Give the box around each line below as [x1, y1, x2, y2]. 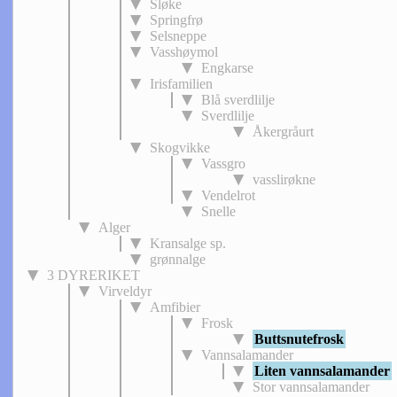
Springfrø [150, 12, 203, 27]
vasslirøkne [253, 172, 315, 187]
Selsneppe [150, 28, 206, 43]
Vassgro [201, 156, 245, 171]
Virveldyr [98, 284, 152, 299]
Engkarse [201, 60, 253, 75]
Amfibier [150, 300, 200, 315]
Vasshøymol [150, 44, 218, 59]
